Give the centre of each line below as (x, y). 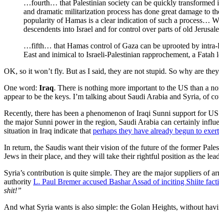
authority (19, 181)
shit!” (13, 190)
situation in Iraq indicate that (48, 131)
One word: (22, 88)
